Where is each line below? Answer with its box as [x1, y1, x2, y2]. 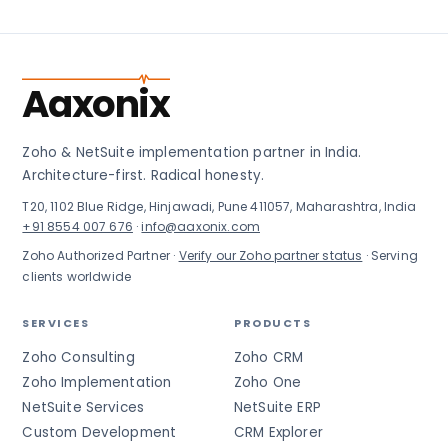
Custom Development [22, 423, 177, 442]
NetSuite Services [22, 398, 145, 417]
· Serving [362, 247, 418, 264]
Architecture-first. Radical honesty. [22, 166, 265, 185]
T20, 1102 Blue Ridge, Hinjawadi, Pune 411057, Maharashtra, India [22, 198, 417, 215]
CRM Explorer [234, 423, 323, 442]
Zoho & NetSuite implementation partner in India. [22, 143, 362, 162]
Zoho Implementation [22, 373, 172, 392]
